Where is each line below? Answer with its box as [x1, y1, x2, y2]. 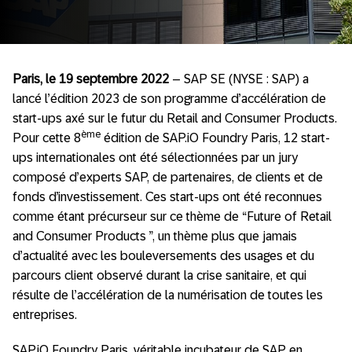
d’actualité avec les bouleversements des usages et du [13, 249, 314, 262]
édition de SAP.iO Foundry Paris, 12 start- [101, 131, 330, 145]
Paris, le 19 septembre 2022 [13, 72, 169, 86]
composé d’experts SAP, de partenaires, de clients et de [13, 170, 323, 184]
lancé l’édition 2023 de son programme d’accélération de [13, 92, 326, 105]
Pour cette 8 [13, 131, 81, 145]
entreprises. [13, 308, 77, 321]
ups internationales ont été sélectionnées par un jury [13, 151, 298, 164]
